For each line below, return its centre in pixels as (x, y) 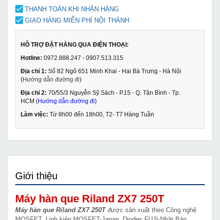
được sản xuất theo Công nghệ (151, 210)
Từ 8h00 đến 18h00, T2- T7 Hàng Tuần (101, 114)
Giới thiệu (36, 176)
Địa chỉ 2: (34, 92)
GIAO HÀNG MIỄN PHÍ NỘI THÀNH (77, 20)
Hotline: (31, 57)
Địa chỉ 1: (34, 71)
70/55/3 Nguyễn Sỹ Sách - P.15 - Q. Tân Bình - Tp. (113, 92)
